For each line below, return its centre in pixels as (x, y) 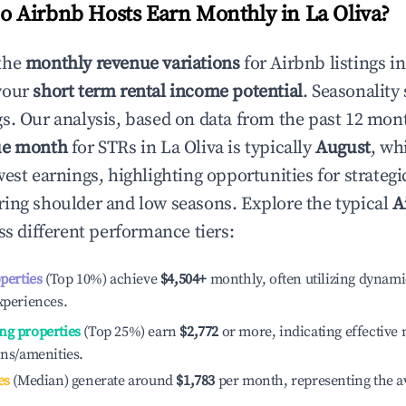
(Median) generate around (91, 381)
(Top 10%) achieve (100, 279)
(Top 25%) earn (128, 332)
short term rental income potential (168, 92)
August (343, 148)
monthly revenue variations (132, 64)
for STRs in (114, 148)
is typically (270, 148)
